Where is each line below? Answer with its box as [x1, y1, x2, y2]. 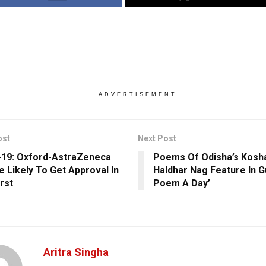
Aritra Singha [43, 246, 109, 259]
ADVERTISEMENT [98, 91, 177, 98]
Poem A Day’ [153, 178, 210, 189]
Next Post [137, 134, 176, 144]
